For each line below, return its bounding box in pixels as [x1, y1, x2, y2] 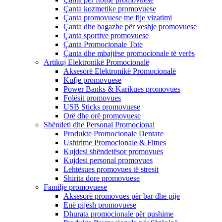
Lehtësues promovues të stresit [63, 165, 159, 173]
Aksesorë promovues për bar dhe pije [63, 192, 180, 200]
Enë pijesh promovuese [63, 201, 136, 209]
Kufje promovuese [63, 76, 121, 84]
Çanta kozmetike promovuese [63, 4, 156, 13]
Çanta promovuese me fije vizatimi [63, 13, 172, 22]
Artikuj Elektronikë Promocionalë [44, 58, 149, 66]
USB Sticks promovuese [63, 103, 140, 111]
